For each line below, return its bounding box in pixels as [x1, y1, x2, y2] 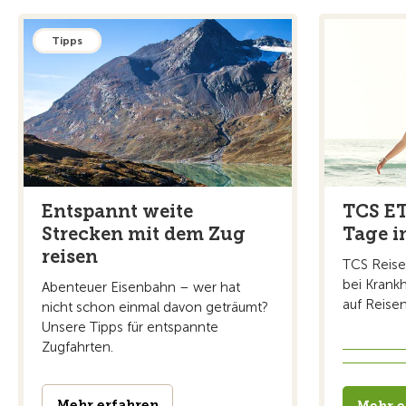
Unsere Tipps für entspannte [42, 318, 218, 335]
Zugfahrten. [42, 338, 113, 355]
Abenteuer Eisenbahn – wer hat [42, 278, 240, 295]
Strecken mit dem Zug [42, 222, 246, 245]
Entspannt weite [42, 199, 193, 222]
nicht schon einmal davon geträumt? [42, 298, 268, 315]
